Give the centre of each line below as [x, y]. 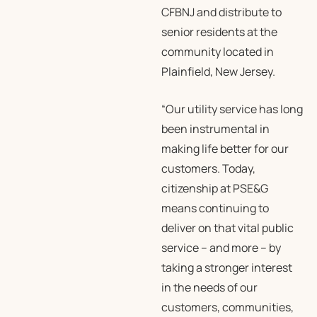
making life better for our [225, 149]
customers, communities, [227, 307]
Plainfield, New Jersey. [218, 71]
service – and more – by [221, 248]
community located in [217, 52]
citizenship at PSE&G [214, 188]
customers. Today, [208, 168]
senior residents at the [219, 32]
